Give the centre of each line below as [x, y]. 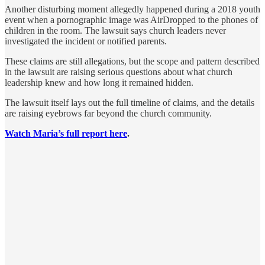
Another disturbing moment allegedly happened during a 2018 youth [132, 9]
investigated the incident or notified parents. [86, 41]
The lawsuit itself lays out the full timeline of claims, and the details [130, 102]
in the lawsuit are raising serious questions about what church [119, 72]
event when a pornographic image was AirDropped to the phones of [131, 20]
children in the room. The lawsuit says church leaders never [115, 30]
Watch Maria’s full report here [66, 133]
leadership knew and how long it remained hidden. [99, 82]
